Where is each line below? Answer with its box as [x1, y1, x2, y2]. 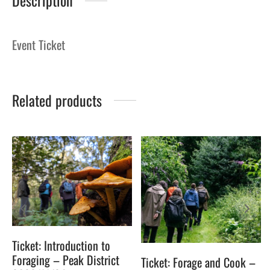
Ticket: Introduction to [12, 236, 110, 255]
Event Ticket [12, 36, 65, 54]
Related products [12, 89, 102, 111]
